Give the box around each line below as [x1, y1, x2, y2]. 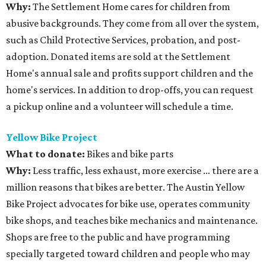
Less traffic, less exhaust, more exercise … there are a [31, 164, 259, 176]
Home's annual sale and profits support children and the [6, 67, 253, 79]
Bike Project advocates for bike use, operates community [6, 198, 250, 210]
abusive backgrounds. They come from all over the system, [6, 17, 259, 29]
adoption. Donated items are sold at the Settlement [6, 50, 230, 62]
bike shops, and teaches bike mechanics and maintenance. [6, 214, 258, 226]
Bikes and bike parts [85, 148, 173, 160]
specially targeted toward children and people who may [6, 248, 250, 259]
